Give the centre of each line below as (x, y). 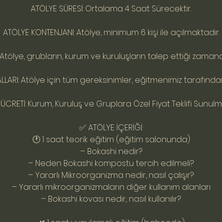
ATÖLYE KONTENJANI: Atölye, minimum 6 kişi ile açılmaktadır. (111, 32)
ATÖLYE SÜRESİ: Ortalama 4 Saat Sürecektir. (111, 9)
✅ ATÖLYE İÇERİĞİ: (111, 128)
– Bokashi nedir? (111, 151)
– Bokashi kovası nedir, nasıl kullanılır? (111, 199)
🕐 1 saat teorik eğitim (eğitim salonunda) (111, 139)
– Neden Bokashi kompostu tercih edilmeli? (111, 163)
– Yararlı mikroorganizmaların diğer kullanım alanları (111, 187)
